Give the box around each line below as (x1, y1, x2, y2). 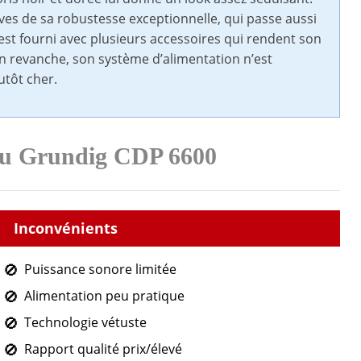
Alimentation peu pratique (23, 287, 185, 305)
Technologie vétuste (23, 313, 147, 332)
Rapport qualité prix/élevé (23, 340, 182, 359)
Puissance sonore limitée (23, 260, 176, 279)
